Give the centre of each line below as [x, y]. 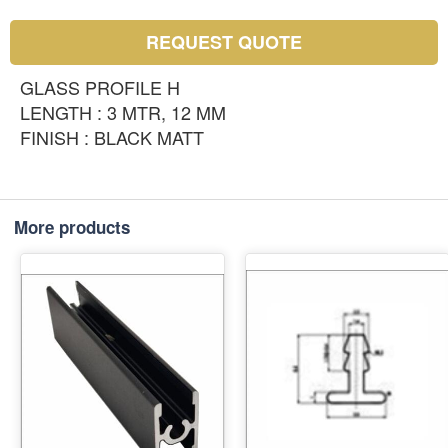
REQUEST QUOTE [224, 42]
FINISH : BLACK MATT [112, 137]
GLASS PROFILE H [100, 87]
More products [72, 227]
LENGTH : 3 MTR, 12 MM [123, 112]
